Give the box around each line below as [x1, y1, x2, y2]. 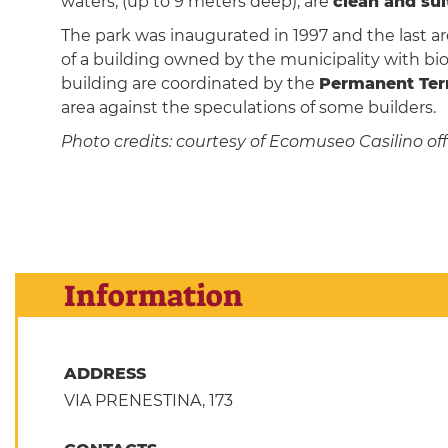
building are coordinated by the [60, 73, 319, 93]
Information [63, 275, 243, 316]
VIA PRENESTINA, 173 [63, 391, 233, 411]
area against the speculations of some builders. [60, 97, 436, 117]
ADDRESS [63, 364, 151, 384]
